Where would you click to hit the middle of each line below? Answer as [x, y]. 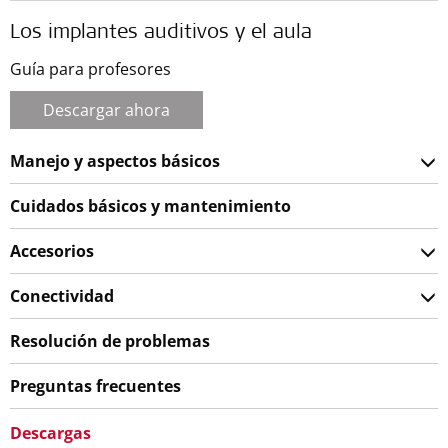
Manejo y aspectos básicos [115, 160]
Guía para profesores [90, 68]
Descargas [50, 432]
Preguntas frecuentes [95, 385]
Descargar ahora [106, 109]
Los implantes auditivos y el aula [161, 33]
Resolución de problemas [110, 340]
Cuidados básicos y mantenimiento [150, 205]
